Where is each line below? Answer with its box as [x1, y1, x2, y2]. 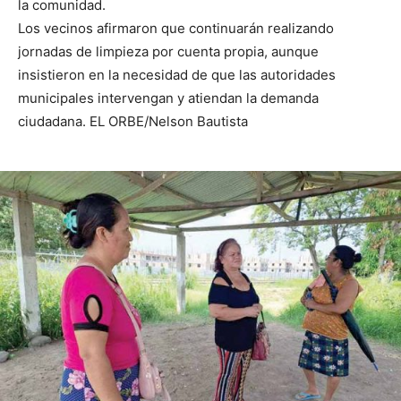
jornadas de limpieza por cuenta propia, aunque [18, 43, 319, 61]
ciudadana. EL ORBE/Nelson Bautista [18, 113, 248, 131]
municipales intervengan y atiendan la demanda [18, 90, 319, 107]
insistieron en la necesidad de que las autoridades [18, 66, 336, 84]
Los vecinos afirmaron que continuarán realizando [18, 20, 334, 38]
